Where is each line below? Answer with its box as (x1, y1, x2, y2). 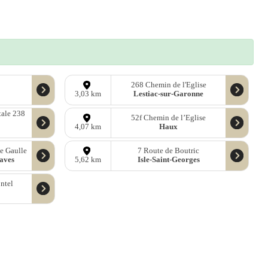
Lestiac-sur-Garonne (133, 90, 204, 99)
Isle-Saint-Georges (137, 156, 200, 165)
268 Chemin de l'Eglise (130, 81, 206, 90)
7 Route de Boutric (138, 147, 200, 156)
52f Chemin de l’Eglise (131, 114, 206, 123)
